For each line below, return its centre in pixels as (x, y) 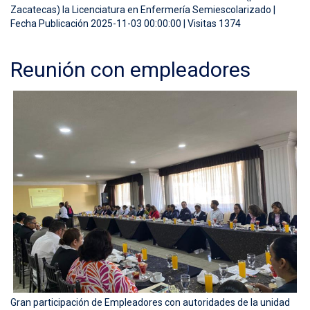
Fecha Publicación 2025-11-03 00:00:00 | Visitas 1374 (126, 23)
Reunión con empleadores (130, 69)
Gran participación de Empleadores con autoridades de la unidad (150, 302)
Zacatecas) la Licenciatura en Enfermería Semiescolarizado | (143, 9)
